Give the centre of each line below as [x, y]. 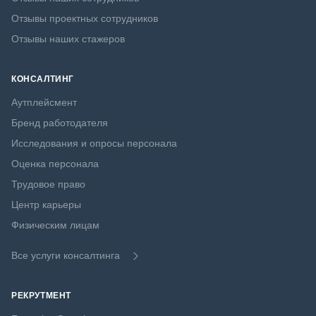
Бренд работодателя [60, 123]
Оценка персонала [55, 164]
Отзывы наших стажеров [68, 39]
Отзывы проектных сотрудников [85, 19]
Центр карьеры [46, 205]
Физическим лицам [55, 225]
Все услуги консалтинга [66, 256]
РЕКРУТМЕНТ [41, 296]
